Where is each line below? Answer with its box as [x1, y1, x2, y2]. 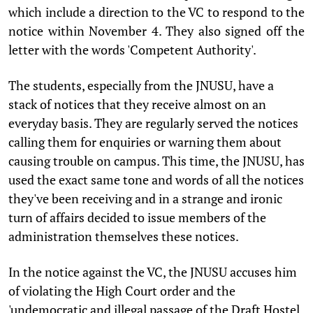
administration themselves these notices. [8, 227, 241, 245]
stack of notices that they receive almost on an [8, 95, 266, 112]
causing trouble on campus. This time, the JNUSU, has [8, 152, 305, 169]
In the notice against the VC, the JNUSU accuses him [8, 263, 297, 280]
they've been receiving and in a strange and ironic [8, 189, 282, 207]
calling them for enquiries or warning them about [8, 133, 282, 150]
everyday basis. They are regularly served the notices [8, 114, 298, 131]
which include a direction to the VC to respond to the [8, 3, 305, 20]
